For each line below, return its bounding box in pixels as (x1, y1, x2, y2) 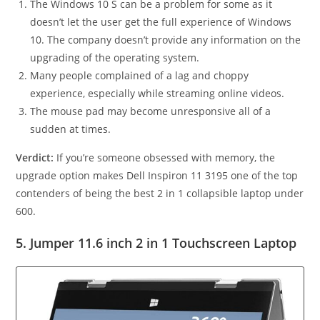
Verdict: (16, 150, 54, 164)
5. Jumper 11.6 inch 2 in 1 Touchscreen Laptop (16, 234, 297, 251)
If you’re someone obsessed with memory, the (54, 150, 276, 164)
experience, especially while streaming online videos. (30, 86, 285, 100)
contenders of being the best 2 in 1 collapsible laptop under (16, 186, 304, 200)
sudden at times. (30, 121, 111, 136)
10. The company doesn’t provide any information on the (30, 32, 301, 46)
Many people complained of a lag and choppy (30, 68, 249, 82)
